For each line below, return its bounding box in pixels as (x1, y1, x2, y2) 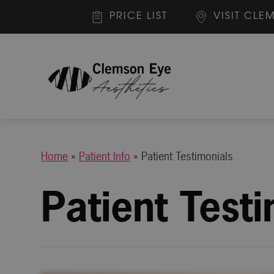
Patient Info (79, 149, 131, 163)
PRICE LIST (109, 12, 168, 21)
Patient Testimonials (141, 149, 234, 163)
